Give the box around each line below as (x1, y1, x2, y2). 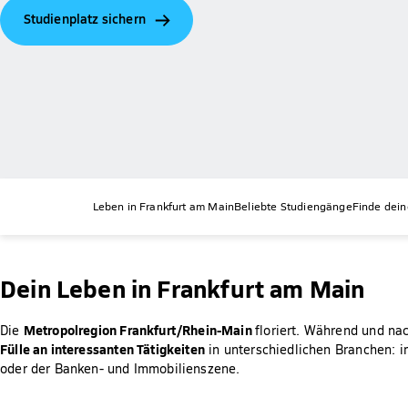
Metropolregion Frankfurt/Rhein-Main (23, 320, 256, 339)
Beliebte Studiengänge (234, 199, 352, 214)
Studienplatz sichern (23, 9, 146, 28)
